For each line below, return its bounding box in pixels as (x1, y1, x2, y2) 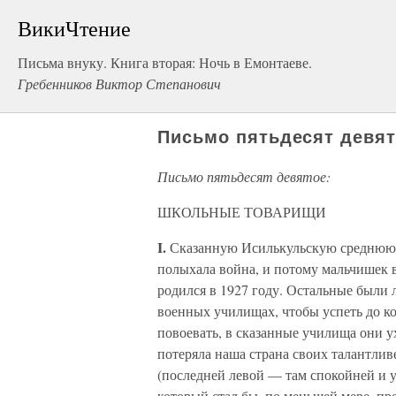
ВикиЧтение (18, 14, 131, 42)
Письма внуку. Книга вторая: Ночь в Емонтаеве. (18, 53, 312, 72)
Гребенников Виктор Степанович (18, 74, 221, 93)
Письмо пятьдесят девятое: (157, 167, 331, 186)
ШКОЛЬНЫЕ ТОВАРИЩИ (157, 202, 326, 221)
